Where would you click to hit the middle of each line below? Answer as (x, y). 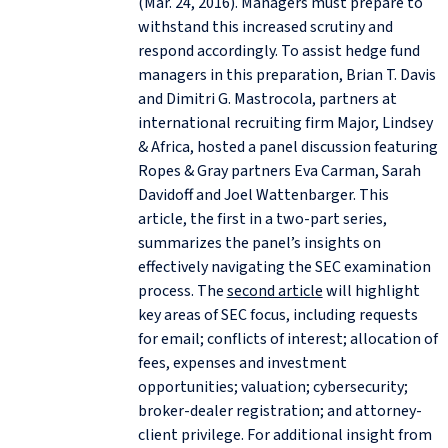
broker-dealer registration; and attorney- (279, 410)
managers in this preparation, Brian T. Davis (286, 74)
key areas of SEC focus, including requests (277, 314)
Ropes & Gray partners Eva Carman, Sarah (279, 170)
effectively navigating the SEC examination (284, 266)
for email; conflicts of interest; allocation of (287, 338)
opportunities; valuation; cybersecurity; (272, 386)
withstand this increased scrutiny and (265, 26)
